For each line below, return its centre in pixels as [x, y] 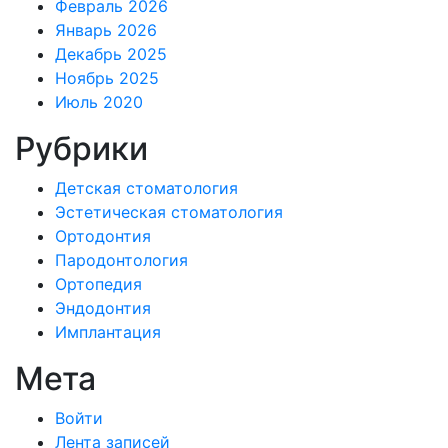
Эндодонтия [103, 308]
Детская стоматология [146, 188]
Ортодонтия [103, 236]
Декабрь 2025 [111, 54]
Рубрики [81, 149]
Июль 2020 [99, 102]
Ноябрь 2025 [107, 78]
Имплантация [108, 332]
